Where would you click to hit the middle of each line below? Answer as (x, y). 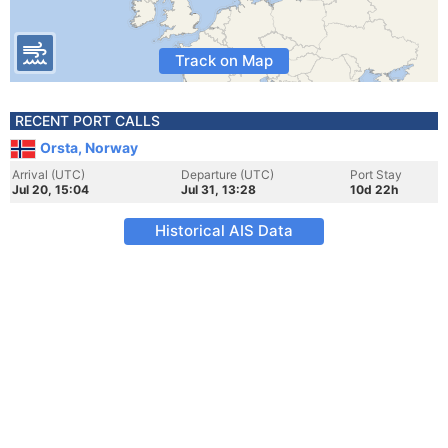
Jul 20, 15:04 (50, 189)
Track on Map (224, 60)
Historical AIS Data (224, 230)
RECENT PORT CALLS (87, 120)
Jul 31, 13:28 (218, 189)
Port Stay (376, 174)
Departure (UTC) (227, 174)
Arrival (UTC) (48, 174)
